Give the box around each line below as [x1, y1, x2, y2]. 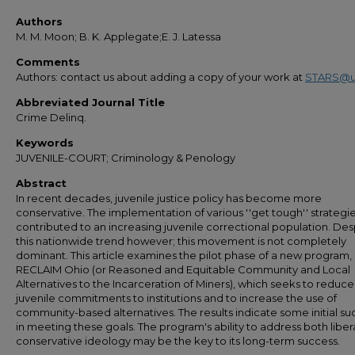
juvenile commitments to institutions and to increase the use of [16, 292, 337, 304]
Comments [16, 55, 80, 68]
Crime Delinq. [16, 111, 86, 124]
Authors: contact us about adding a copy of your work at [16, 71, 305, 83]
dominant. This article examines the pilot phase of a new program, [16, 249, 352, 261]
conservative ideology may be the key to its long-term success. [16, 334, 340, 347]
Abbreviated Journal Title [16, 96, 165, 109]
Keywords [16, 136, 74, 149]
